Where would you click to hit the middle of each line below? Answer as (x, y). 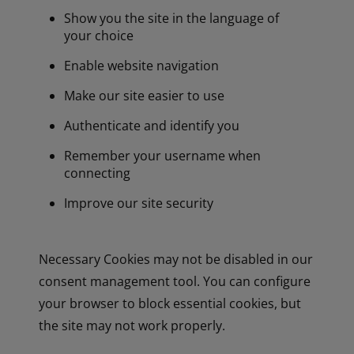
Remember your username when (163, 155)
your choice (99, 35)
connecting (98, 173)
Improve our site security (139, 203)
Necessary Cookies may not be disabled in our (176, 259)
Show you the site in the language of (172, 18)
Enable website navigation (142, 65)
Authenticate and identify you (152, 125)
